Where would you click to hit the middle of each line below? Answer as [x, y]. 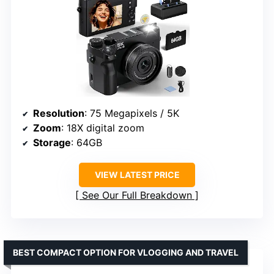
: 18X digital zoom [103, 128]
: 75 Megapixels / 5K [132, 113]
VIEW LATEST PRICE [137, 174]
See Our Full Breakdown [137, 195]
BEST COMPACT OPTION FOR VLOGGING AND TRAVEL [126, 252]
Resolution [59, 113]
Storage [52, 142]
